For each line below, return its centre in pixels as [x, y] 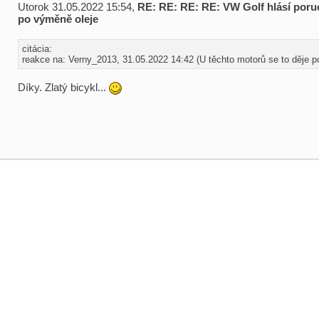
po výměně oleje [58, 19]
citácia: [37, 49]
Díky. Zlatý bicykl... [63, 87]
